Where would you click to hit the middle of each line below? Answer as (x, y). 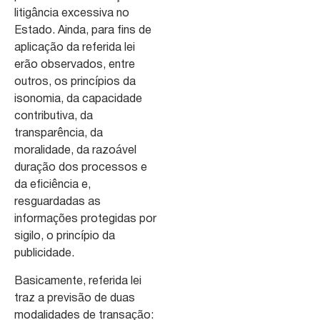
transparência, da (59, 134)
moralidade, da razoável (75, 151)
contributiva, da (54, 117)
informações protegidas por (85, 220)
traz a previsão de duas (75, 298)
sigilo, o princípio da (65, 237)
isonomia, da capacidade (78, 100)
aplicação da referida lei (75, 48)
